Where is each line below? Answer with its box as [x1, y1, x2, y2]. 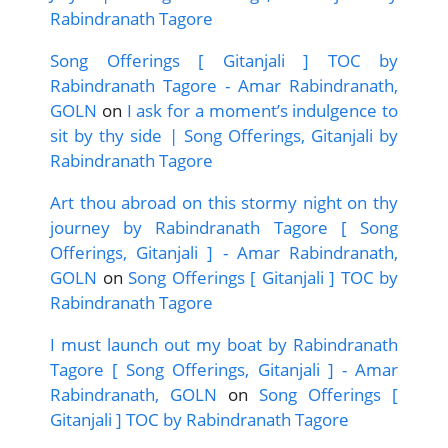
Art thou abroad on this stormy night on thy [50, 190, 398, 214]
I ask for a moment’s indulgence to [126, 98, 398, 122]
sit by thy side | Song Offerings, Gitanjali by [50, 123, 398, 147]
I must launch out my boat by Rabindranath [50, 332, 398, 356]
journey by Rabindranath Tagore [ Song [50, 215, 398, 239]
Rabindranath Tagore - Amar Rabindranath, [50, 73, 398, 97]
